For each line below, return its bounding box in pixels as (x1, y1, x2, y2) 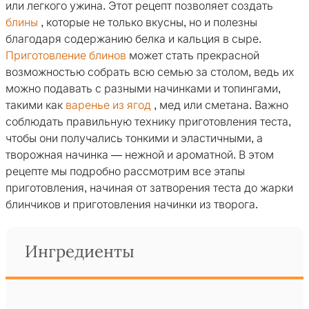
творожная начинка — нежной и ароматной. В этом (6, 149, 274, 161)
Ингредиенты (25, 243, 134, 261)
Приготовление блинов (6, 50, 126, 62)
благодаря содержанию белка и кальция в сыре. (6, 33, 261, 46)
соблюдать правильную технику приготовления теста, (6, 116, 291, 128)
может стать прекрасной (126, 50, 259, 62)
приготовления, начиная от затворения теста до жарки (6, 182, 293, 195)
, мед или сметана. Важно (151, 99, 288, 112)
